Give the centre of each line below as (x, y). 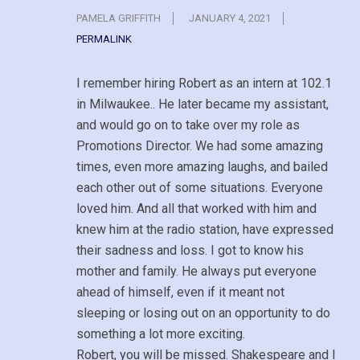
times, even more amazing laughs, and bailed (202, 166)
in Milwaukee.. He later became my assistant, (202, 104)
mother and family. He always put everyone (196, 271)
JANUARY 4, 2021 (230, 18)
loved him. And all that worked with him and (196, 208)
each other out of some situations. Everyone (200, 187)
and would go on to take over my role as (188, 125)
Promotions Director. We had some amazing (200, 145)
